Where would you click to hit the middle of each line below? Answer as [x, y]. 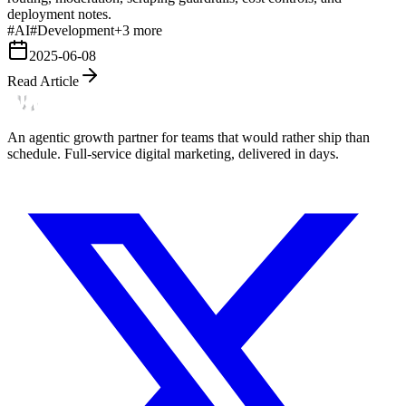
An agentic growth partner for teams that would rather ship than [188, 137]
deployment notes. [59, 14]
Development [76, 30]
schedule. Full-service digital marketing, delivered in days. [173, 153]
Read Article [43, 81]
